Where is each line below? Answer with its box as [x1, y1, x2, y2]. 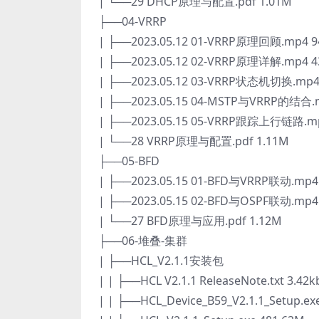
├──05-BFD [98, 153, 159, 169]
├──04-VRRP [98, 14, 167, 29]
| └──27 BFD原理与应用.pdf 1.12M [98, 213, 282, 229]
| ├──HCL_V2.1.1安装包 [98, 253, 224, 268]
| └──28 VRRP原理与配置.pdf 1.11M [98, 133, 289, 149]
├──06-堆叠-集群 [98, 233, 187, 249]
